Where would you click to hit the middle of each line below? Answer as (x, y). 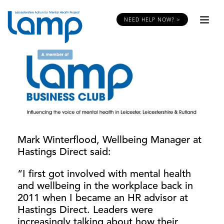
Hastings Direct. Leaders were (85, 211)
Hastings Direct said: (64, 153)
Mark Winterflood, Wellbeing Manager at (109, 141)
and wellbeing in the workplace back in (105, 187)
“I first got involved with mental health (104, 175)
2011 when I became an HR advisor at (103, 199)
